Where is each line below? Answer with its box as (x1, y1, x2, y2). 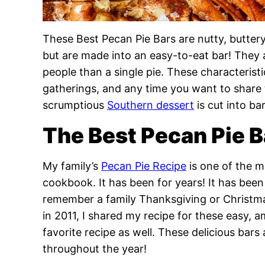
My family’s (43, 160, 101, 172)
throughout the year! (43, 243, 147, 255)
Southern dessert (107, 99, 194, 111)
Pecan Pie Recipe (101, 160, 186, 172)
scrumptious (43, 99, 107, 111)
